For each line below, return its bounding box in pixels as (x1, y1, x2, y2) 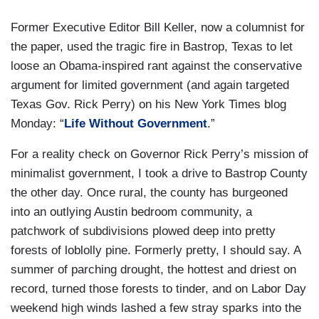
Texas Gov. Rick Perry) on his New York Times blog (11, 98, 286, 112)
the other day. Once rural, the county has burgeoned (11, 186, 288, 200)
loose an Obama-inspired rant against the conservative (11, 59, 302, 73)
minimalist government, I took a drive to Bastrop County (11, 167, 308, 181)
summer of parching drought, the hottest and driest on (11, 263, 296, 277)
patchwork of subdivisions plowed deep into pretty (11, 224, 276, 239)
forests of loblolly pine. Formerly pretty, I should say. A (11, 244, 300, 258)
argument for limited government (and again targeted (11, 78, 289, 93)
